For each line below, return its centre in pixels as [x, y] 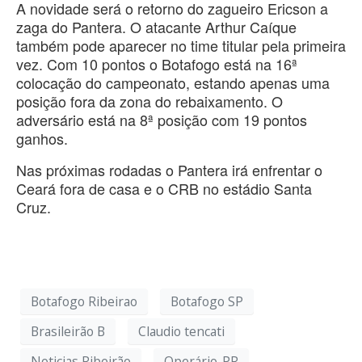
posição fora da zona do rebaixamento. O [149, 101]
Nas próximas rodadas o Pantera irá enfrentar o [169, 170]
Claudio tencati [181, 331]
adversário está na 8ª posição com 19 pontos [162, 120]
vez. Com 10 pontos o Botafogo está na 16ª [157, 64]
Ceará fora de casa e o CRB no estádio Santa [164, 189]
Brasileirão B [68, 331]
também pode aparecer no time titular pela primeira [181, 46]
